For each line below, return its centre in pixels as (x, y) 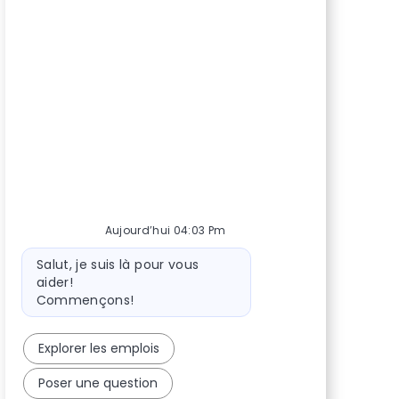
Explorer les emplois (98, 348)
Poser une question (98, 383)
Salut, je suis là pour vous (118, 264)
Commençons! (85, 300)
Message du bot (70, 255)
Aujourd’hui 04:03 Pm (165, 230)
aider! (54, 282)
